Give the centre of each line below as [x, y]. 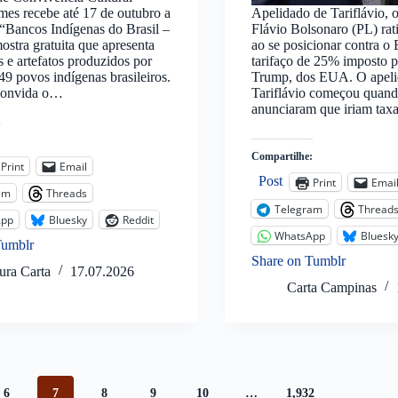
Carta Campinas [331, 288]
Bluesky [68, 219]
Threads [67, 193]
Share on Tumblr [298, 261]
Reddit [139, 219]
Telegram [298, 209]
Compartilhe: [282, 157]
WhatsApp [299, 235]
